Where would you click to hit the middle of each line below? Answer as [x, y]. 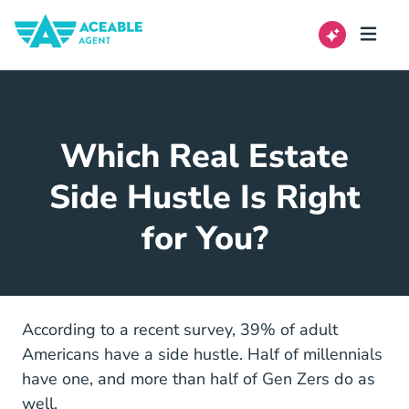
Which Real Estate [204, 157]
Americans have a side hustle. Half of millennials [202, 354]
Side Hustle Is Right [204, 198]
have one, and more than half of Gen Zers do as [199, 379]
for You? [204, 239]
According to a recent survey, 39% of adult [180, 330]
